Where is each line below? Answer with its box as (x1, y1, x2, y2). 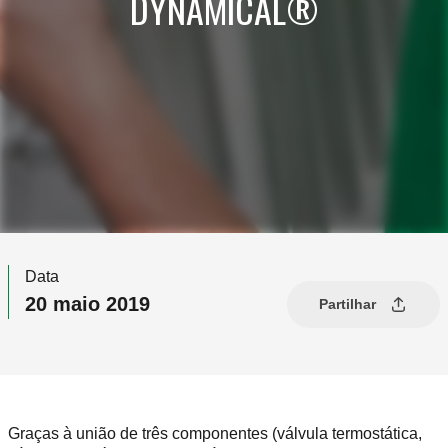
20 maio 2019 (25, 293, 150, 316)
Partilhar (319, 295, 376, 312)
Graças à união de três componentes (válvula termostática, (8, 425, 422, 443)
